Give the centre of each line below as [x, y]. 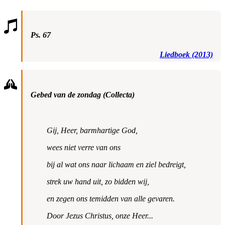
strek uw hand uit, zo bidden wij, [98, 181]
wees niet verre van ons [83, 147]
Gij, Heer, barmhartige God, [92, 130]
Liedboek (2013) [186, 55]
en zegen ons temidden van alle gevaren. [110, 198]
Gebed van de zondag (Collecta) [82, 94]
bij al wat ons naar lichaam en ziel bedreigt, [116, 164]
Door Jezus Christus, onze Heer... [100, 215]
